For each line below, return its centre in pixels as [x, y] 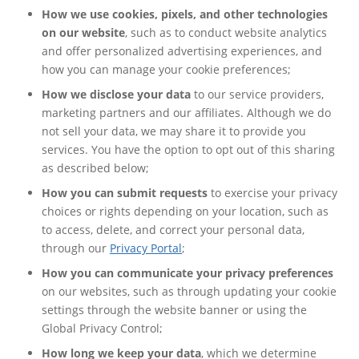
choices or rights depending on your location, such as [185, 211]
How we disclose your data [116, 94]
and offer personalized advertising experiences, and [182, 50]
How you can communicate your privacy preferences [188, 272]
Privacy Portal [146, 248]
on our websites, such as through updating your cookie [189, 291]
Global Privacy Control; [102, 328]
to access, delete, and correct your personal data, [173, 229]
